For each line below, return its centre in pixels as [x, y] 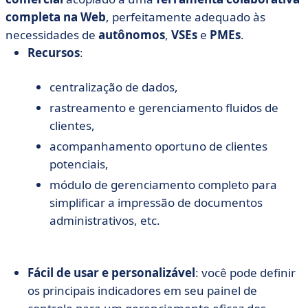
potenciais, [79, 164]
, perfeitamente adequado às [186, 17]
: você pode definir [245, 273]
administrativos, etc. [105, 220]
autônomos [132, 35]
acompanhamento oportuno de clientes [158, 146]
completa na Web [56, 17]
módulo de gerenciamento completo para [163, 185]
